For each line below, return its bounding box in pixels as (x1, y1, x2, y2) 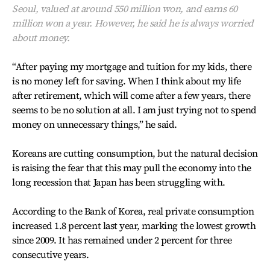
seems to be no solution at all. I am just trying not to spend (12, 102, 257, 116)
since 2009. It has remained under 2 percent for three (12, 233, 232, 246)
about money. (12, 30, 70, 44)
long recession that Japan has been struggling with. (12, 175, 225, 189)
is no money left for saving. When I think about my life (12, 74, 241, 87)
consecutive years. (12, 247, 89, 261)
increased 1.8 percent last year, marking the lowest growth (12, 218, 256, 232)
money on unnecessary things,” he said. (12, 117, 177, 131)
